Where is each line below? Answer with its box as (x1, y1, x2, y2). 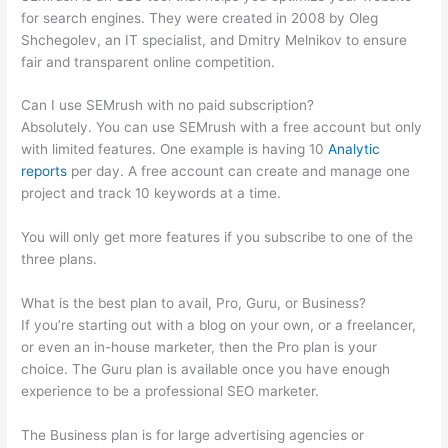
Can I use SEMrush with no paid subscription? (21, 97, 315, 114)
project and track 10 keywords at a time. (21, 185, 282, 202)
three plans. (21, 251, 98, 268)
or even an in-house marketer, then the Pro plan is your (21, 339, 378, 356)
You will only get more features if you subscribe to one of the (21, 229, 414, 246)
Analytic (328, 141, 381, 158)
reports (21, 163, 68, 180)
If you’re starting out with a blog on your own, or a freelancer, (21, 317, 417, 334)
